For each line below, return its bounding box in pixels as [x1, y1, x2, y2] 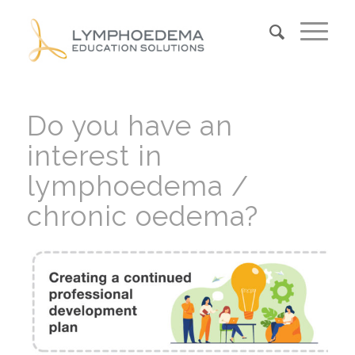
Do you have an [26, 109, 233, 142]
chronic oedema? [26, 200, 258, 232]
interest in [26, 139, 162, 172]
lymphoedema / [26, 170, 249, 202]
